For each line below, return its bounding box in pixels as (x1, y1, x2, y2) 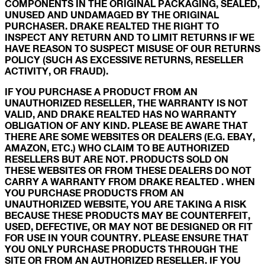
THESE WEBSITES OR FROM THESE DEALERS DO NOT (5, 164, 251, 176)
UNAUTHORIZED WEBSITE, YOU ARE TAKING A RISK (5, 198, 247, 210)
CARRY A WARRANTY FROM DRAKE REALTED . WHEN (5, 176, 255, 188)
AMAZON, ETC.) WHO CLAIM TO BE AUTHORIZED (5, 142, 230, 154)
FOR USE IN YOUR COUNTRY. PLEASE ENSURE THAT (5, 232, 248, 244)
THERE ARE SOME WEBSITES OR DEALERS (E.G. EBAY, (5, 131, 255, 143)
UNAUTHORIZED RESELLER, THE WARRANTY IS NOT (5, 97, 248, 109)
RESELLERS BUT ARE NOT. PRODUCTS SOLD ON (5, 153, 228, 165)
